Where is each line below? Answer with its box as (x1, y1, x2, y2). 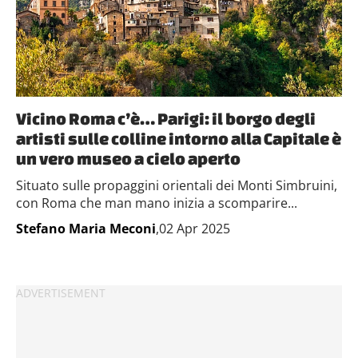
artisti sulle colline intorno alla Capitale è (16, 129, 341, 148)
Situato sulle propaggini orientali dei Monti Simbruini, (16, 177, 337, 194)
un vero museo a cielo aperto (16, 149, 241, 168)
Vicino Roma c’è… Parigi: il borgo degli (16, 109, 316, 128)
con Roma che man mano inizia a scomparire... (16, 194, 297, 212)
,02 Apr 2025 (156, 220, 230, 237)
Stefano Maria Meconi (16, 220, 156, 237)
